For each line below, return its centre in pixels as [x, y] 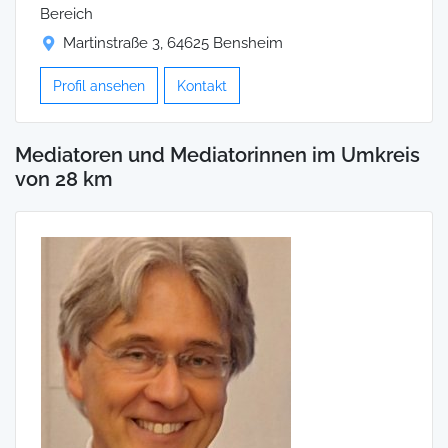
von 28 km [64, 179]
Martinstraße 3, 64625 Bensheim [173, 43]
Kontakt [202, 86]
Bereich [66, 14]
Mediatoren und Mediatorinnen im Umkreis [217, 155]
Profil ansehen [99, 86]
